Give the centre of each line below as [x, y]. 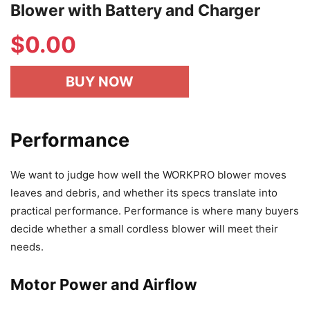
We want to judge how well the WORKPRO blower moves [148, 175]
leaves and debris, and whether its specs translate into [144, 193]
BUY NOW [100, 82]
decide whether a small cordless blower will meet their [144, 229]
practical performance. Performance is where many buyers [155, 211]
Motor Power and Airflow [104, 285]
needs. [27, 247]
